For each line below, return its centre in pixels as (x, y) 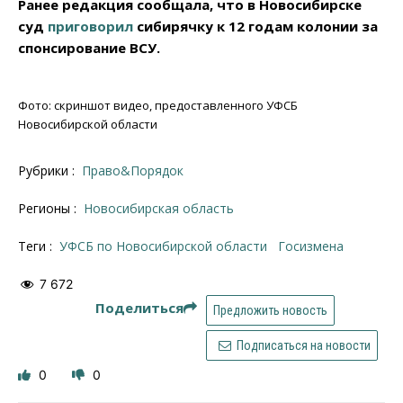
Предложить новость (270, 310)
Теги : (37, 246)
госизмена (314, 246)
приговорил (90, 27)
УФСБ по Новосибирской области (167, 246)
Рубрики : (48, 171)
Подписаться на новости (302, 345)
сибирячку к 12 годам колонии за (255, 27)
